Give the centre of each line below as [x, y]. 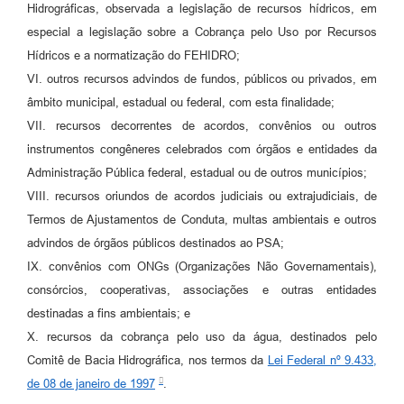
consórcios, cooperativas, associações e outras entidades [202, 290]
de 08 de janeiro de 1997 [91, 384]
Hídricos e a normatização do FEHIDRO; [133, 56]
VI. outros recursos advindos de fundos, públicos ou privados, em [202, 79]
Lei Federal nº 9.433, [322, 361]
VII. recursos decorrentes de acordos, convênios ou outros [202, 126]
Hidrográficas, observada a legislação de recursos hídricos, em [202, 9]
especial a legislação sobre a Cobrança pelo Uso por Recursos [202, 32]
